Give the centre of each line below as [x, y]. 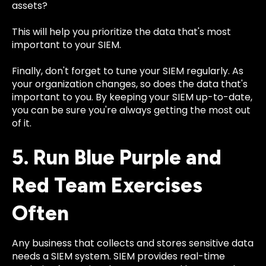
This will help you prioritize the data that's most [121, 32]
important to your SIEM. [66, 45]
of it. [22, 123]
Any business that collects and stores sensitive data [133, 243]
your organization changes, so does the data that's [130, 84]
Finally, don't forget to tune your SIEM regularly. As [128, 71]
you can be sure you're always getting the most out [131, 110]
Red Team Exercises [107, 185]
